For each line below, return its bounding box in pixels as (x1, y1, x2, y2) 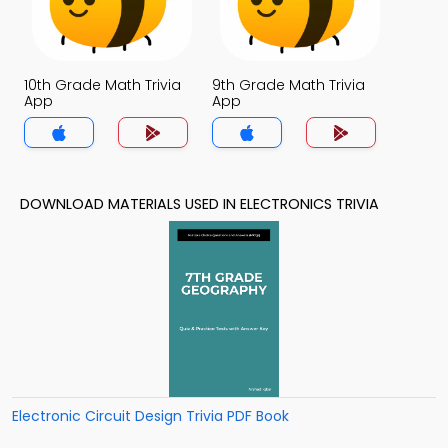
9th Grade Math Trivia (212, 75, 365, 95)
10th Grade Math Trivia (24, 75, 181, 95)
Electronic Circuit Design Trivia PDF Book (12, 406, 289, 426)
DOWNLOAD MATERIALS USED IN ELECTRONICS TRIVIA (20, 194, 379, 214)
